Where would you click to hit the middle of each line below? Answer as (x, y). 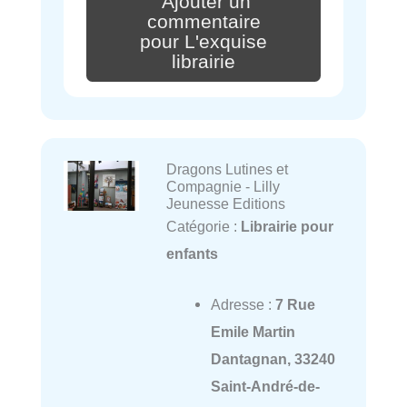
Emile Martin (253, 331)
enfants (192, 253)
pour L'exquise (203, 41)
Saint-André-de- (265, 386)
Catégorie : (203, 226)
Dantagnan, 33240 (273, 358)
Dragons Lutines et (227, 169)
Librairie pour (287, 226)
